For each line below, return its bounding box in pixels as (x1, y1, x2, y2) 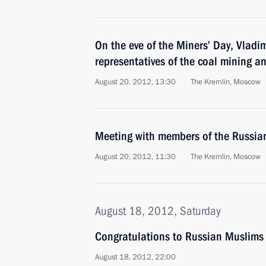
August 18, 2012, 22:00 (95, 252, 176, 262)
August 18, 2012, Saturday (95, 204, 221, 218)
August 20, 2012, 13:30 (95, 77, 176, 87)
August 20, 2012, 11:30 (95, 151, 176, 162)
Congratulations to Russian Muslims (95, 229, 264, 243)
